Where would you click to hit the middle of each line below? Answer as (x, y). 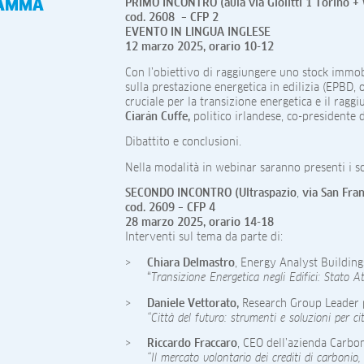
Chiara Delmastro (191, 263)
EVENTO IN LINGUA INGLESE (198, 32)
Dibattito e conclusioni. (183, 143)
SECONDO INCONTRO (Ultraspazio (211, 194)
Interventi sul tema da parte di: (204, 238)
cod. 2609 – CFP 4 (170, 208)
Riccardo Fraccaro (193, 344)
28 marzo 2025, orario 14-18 (199, 223)
